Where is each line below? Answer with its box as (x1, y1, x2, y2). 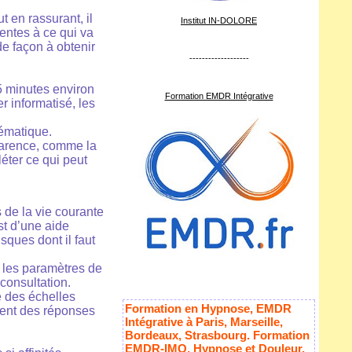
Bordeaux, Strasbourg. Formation (125, 328, 310, 343)
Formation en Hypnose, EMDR (125, 302, 291, 316)
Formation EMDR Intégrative (164, 91, 273, 101)
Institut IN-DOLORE (181, 16, 257, 26)
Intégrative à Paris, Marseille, (125, 315, 283, 329)
